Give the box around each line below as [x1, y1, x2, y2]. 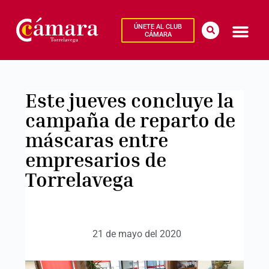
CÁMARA [144, 30, 172, 38]
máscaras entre [25, 128, 168, 151]
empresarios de [25, 148, 166, 171]
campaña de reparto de [25, 108, 235, 131]
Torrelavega [25, 168, 134, 191]
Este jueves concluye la [25, 88, 234, 112]
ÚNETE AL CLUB [134, 22, 183, 31]
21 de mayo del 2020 [92, 228, 181, 240]
